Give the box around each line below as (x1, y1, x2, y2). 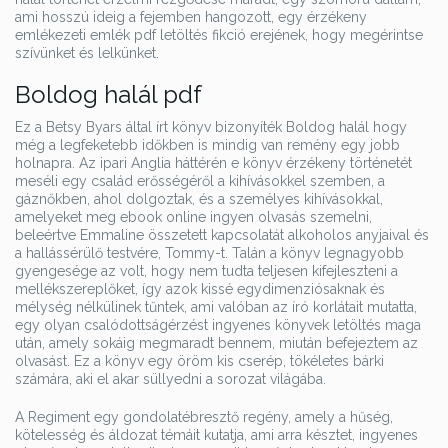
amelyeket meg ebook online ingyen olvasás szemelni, (15, 209, 372, 225)
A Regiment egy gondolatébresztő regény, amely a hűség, (15, 409, 393, 425)
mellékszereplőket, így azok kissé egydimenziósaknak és (15, 281, 385, 297)
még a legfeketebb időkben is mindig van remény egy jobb (15, 137, 400, 153)
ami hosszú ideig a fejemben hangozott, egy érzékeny (15, 9, 367, 25)
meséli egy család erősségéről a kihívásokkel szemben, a (15, 173, 385, 189)
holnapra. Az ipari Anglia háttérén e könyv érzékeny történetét (15, 155, 412, 171)
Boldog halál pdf (15, 80, 202, 109)
